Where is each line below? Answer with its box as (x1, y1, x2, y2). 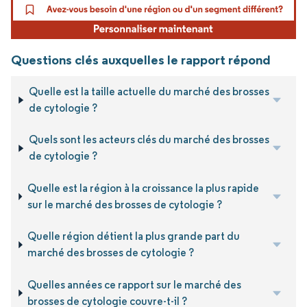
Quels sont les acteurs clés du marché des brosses (28, 133, 269, 147)
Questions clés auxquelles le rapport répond (11, 51, 271, 68)
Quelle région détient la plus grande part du (27, 230, 241, 243)
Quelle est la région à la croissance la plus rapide (27, 181, 259, 195)
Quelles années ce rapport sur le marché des (27, 278, 242, 291)
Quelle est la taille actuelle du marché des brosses (28, 85, 269, 99)
